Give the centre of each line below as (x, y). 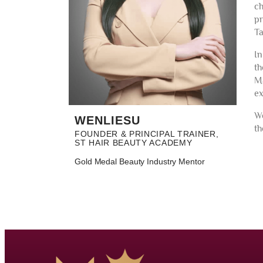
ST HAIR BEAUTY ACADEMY (134, 143)
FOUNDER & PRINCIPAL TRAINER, (147, 134)
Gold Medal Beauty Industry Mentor (140, 162)
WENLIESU (107, 121)
